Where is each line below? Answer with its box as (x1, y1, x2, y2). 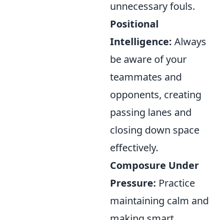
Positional (110, 17, 159, 30)
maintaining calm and (110, 193, 209, 207)
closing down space (110, 123, 199, 137)
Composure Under (110, 158, 199, 172)
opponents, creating (110, 87, 201, 101)
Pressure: (110, 176, 156, 190)
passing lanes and (110, 105, 192, 119)
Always (172, 34, 206, 48)
